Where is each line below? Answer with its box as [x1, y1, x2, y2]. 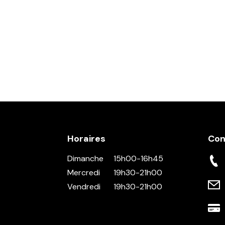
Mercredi [67, 167, 100, 178]
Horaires [67, 132, 106, 145]
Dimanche [67, 153, 104, 164]
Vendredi [67, 181, 101, 192]
